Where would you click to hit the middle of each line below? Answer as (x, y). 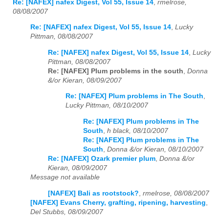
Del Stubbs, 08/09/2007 (67, 212)
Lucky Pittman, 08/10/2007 (107, 106)
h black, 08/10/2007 (138, 131)
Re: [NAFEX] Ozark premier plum (102, 159)
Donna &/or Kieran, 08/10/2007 (155, 150)
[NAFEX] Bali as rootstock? (93, 193)
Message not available (65, 177)
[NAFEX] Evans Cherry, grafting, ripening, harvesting (118, 202)
